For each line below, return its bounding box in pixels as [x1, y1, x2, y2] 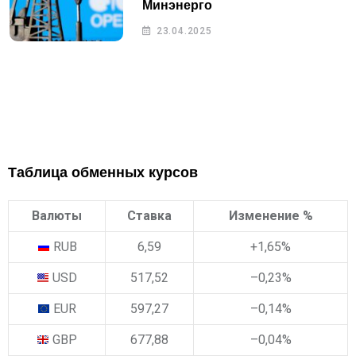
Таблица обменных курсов [8, 164, 198, 181]
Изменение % [228, 207, 313, 223]
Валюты [32, 207, 82, 223]
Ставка [127, 207, 172, 223]
